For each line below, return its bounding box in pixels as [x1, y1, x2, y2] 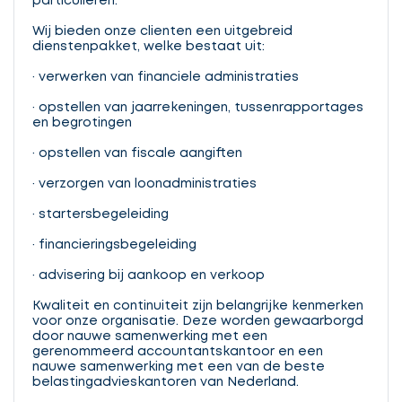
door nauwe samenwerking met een [32, 331, 267, 342]
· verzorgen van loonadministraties [32, 179, 257, 189]
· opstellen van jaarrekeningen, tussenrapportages [32, 102, 363, 113]
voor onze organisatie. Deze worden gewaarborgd [32, 316, 363, 327]
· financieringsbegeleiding [32, 240, 197, 250]
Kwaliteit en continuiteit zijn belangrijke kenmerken [32, 301, 363, 311]
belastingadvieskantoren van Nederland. [32, 377, 299, 388]
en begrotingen [32, 118, 132, 128]
